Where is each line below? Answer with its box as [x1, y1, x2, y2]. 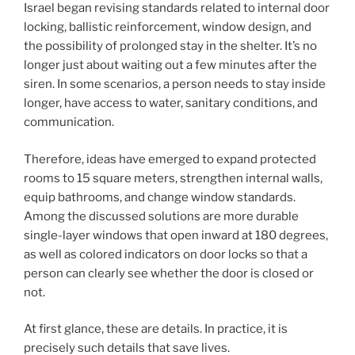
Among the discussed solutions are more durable [24, 208, 299, 223]
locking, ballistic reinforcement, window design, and [24, 20, 311, 35]
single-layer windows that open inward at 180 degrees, [24, 227, 328, 242]
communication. [24, 115, 114, 130]
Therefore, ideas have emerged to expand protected [24, 151, 316, 166]
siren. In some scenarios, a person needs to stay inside [24, 77, 326, 92]
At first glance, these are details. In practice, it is [24, 322, 288, 337]
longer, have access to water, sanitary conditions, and [24, 96, 318, 111]
